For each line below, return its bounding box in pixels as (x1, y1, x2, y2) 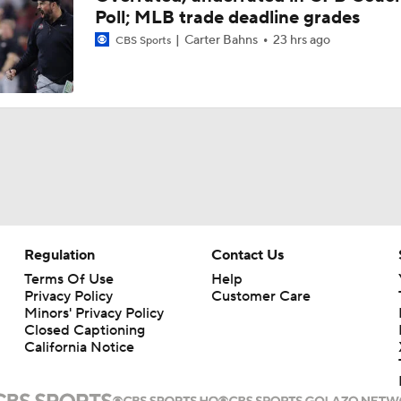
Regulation (23, 246, 95, 264)
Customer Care (210, 287, 311, 305)
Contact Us (210, 246, 284, 264)
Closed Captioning (23, 321, 145, 339)
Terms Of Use (23, 270, 114, 288)
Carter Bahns (181, 32, 260, 48)
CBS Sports (112, 34, 174, 47)
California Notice (23, 338, 134, 356)
